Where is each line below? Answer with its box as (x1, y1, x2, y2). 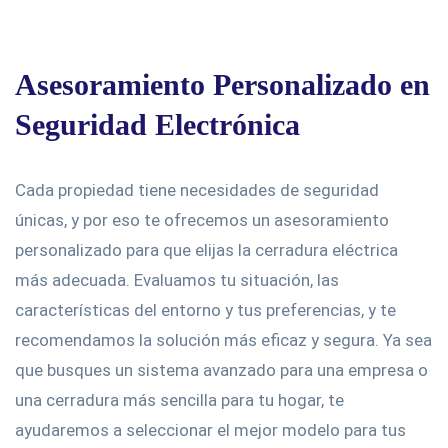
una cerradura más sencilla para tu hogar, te (15, 390, 344, 410)
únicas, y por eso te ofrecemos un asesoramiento (15, 210, 389, 230)
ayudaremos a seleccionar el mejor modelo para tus (15, 420, 406, 440)
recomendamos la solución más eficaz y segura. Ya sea (15, 330, 432, 350)
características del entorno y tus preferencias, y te (15, 300, 396, 320)
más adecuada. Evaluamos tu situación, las (15, 270, 339, 290)
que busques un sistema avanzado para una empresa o (15, 360, 428, 380)
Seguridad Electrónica (15, 108, 300, 141)
